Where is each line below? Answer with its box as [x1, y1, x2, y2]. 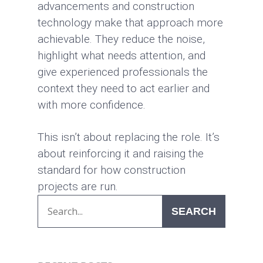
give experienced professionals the [38, 65, 208, 79]
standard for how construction [38, 163, 186, 177]
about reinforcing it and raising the [38, 147, 204, 160]
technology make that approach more [38, 16, 223, 29]
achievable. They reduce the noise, [38, 32, 205, 46]
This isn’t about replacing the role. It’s [38, 130, 220, 144]
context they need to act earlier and [38, 82, 210, 95]
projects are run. [38, 180, 118, 193]
